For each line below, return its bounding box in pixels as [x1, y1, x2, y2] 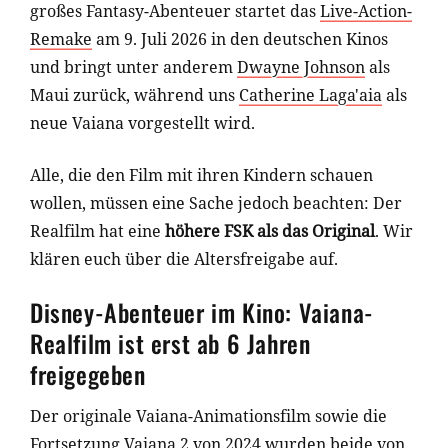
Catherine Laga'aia [239, 84, 382, 107]
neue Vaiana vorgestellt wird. [30, 112, 255, 135]
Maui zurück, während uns [30, 84, 239, 107]
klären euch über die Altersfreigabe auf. [30, 248, 338, 271]
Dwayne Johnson [237, 56, 365, 79]
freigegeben [30, 356, 146, 393]
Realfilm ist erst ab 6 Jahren [30, 325, 311, 362]
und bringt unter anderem [30, 56, 237, 79]
